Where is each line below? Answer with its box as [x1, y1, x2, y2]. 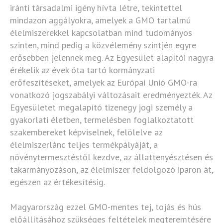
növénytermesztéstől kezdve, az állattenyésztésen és [10, 151, 213, 163]
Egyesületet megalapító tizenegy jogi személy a [10, 102, 193, 113]
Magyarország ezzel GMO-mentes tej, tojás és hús [10, 201, 201, 213]
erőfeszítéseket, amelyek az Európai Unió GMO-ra [10, 77, 197, 88]
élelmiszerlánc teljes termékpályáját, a [10, 139, 158, 150]
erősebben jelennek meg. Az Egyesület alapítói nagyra [10, 52, 214, 63]
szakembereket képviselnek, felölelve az [10, 126, 162, 138]
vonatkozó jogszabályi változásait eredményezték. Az [10, 89, 212, 101]
